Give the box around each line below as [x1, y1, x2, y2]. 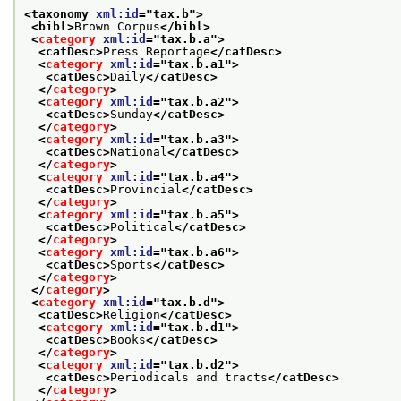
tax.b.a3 [167, 132, 225, 146]
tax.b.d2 [167, 357, 225, 371]
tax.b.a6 [167, 244, 225, 259]
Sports [110, 257, 153, 271]
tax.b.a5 [167, 207, 225, 221]
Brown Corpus [74, 19, 160, 33]
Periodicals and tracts [110, 370, 268, 384]
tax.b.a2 [167, 94, 225, 108]
